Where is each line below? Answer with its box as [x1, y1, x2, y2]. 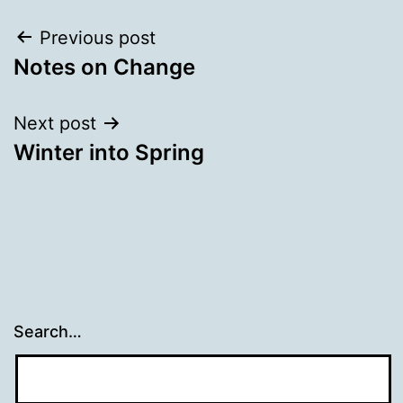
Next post [13, 112, 96, 134]
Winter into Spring [13, 139, 204, 166]
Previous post [40, 26, 156, 49]
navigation [13, 63, 170, 103]
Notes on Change [13, 53, 195, 80]
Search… [13, 322, 82, 342]
